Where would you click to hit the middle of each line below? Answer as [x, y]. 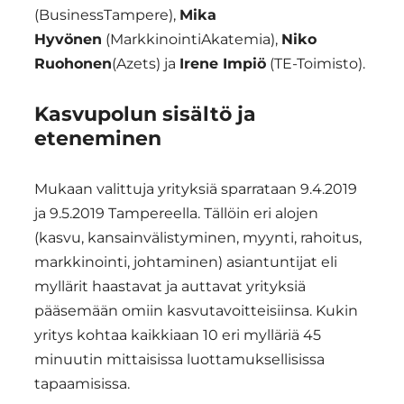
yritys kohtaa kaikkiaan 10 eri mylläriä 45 [178, 335]
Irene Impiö [223, 64]
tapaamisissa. [82, 384]
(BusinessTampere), [107, 15]
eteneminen [98, 139]
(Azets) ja [146, 64]
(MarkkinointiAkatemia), [192, 40]
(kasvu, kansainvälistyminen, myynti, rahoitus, [198, 238]
